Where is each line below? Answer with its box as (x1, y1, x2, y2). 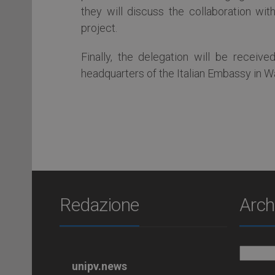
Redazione (60, 193, 139, 215)
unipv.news (72, 259, 127, 273)
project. (81, 21, 117, 34)
